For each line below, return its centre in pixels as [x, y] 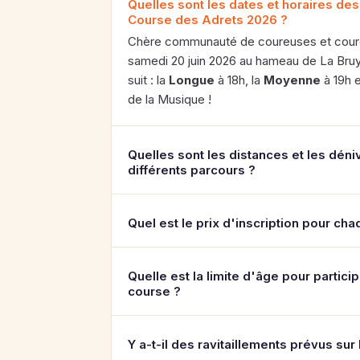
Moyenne [292, 80]
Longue [192, 80]
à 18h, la [239, 80]
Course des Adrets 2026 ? [208, 20]
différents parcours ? [192, 170]
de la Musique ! [170, 99]
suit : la [148, 80]
